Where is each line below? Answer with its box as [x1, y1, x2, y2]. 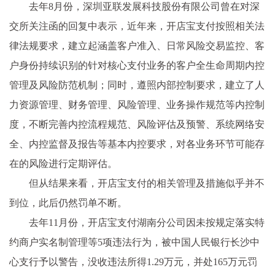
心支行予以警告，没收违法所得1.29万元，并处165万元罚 [9, 256, 257, 267]
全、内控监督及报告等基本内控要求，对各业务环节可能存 [9, 138, 265, 149]
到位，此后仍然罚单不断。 [9, 197, 127, 208]
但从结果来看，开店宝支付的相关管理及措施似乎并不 [29, 177, 265, 188]
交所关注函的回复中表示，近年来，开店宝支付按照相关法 [9, 20, 265, 31]
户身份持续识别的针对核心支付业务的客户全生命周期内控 [9, 60, 265, 71]
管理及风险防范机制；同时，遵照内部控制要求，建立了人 [9, 79, 265, 90]
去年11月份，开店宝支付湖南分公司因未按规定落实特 [29, 217, 265, 228]
